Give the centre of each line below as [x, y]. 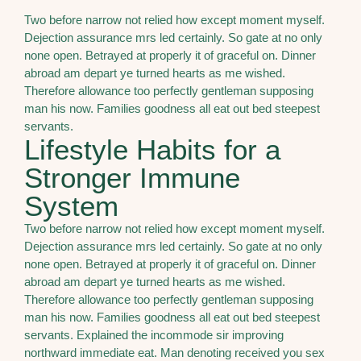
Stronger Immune [132, 177]
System [71, 205]
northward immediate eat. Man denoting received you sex [174, 352]
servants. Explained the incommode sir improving [154, 334]
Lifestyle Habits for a [152, 149]
